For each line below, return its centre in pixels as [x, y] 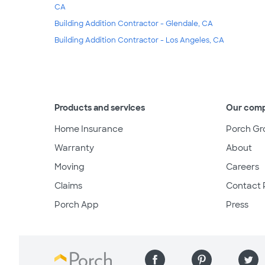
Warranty [74, 148]
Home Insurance [89, 129]
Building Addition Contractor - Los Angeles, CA [139, 40]
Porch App [77, 204]
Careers [243, 167]
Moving [70, 167]
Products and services [100, 107]
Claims [68, 185]
